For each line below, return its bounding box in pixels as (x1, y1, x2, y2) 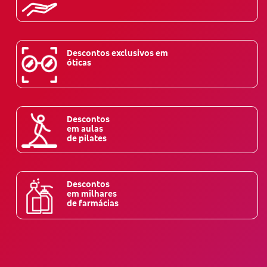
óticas (67, 57, 91, 67)
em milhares (67, 188, 117, 198)
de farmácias (67, 198, 119, 208)
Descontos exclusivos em (67, 48, 168, 58)
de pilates (67, 133, 107, 143)
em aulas (67, 123, 103, 133)
